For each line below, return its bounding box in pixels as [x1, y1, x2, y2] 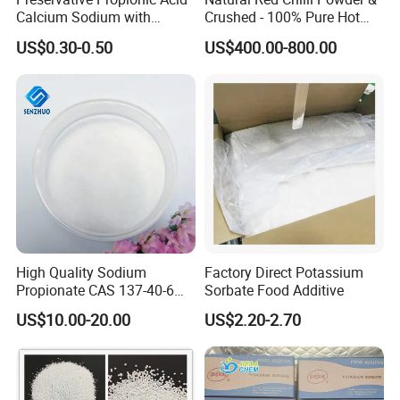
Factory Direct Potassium [204, 262, 363, 282]
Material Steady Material [16, 25, 171, 46]
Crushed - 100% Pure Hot [204, 7, 360, 28]
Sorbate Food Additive [204, 279, 344, 300]
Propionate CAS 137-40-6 [16, 279, 175, 300]
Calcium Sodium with [16, 7, 152, 28]
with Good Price [16, 297, 116, 318]
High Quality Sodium [16, 262, 147, 282]
